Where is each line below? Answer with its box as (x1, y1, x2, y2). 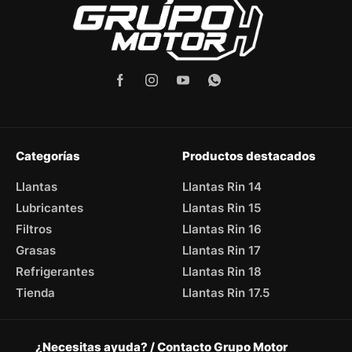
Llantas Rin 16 (182, 222, 262, 237)
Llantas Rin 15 (182, 200, 261, 216)
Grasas (16, 243, 56, 258)
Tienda (16, 285, 55, 301)
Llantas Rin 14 (182, 179, 262, 195)
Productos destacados (182, 148, 316, 164)
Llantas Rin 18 (182, 264, 262, 280)
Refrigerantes (16, 264, 94, 280)
